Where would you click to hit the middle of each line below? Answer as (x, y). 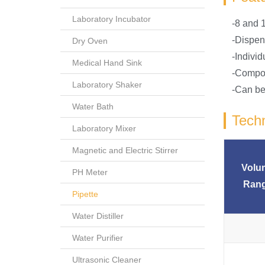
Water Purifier (98, 237)
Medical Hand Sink (107, 62)
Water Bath (93, 106)
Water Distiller (98, 216)
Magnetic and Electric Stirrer (125, 150)
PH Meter (90, 172)
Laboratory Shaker (107, 84)
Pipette (85, 194)
